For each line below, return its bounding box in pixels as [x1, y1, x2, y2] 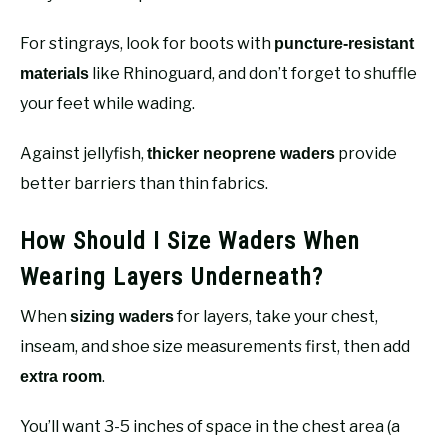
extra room [20, 367, 102, 385]
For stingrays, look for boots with [20, 33, 274, 53]
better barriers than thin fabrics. [20, 173, 268, 193]
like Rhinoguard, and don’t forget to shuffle [89, 63, 417, 83]
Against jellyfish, [20, 143, 147, 163]
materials [20, 64, 89, 82]
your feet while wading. [20, 93, 195, 113]
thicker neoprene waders [147, 144, 335, 162]
